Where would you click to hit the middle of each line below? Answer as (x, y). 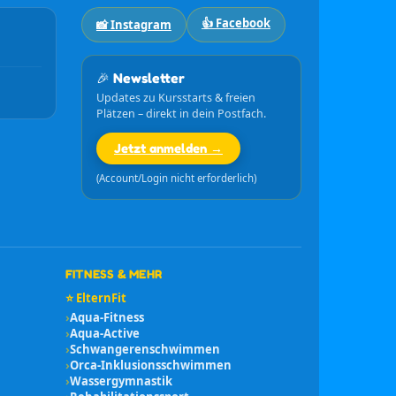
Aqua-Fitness (107, 318)
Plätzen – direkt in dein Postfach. (181, 114)
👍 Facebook (236, 23)
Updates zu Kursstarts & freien (175, 98)
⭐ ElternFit (95, 298)
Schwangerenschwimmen (145, 350)
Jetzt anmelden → (168, 148)
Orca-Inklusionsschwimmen (150, 366)
